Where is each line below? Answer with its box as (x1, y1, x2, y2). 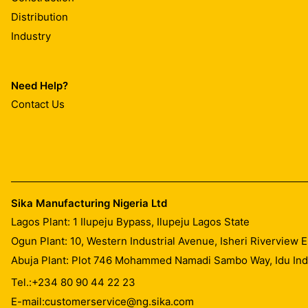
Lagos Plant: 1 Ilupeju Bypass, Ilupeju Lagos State (11, 214, 250, 228)
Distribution (11, 10, 68, 24)
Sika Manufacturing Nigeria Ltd (11, 196, 167, 210)
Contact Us (11, 98, 65, 111)
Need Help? (11, 78, 68, 92)
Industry (11, 30, 51, 43)
